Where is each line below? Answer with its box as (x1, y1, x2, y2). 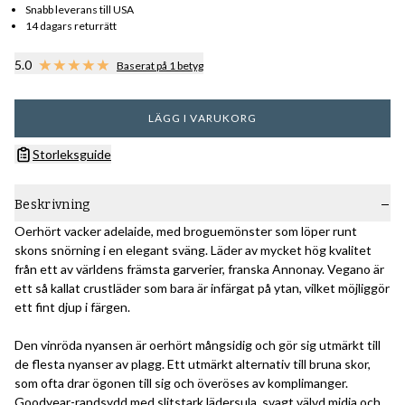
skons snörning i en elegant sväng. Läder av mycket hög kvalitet (14, 242, 372, 259)
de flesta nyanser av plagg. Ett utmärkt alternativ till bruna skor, (14, 356, 371, 372)
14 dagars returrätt (25, 19, 117, 33)
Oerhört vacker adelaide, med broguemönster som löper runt (14, 223, 357, 240)
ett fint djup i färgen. (14, 299, 130, 316)
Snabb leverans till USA (25, 3, 134, 17)
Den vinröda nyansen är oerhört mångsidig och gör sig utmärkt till (14, 337, 381, 353)
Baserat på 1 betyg (117, 59, 203, 73)
